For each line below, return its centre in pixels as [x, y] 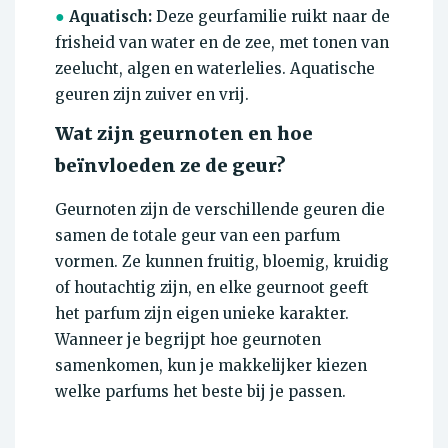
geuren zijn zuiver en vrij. [152, 95]
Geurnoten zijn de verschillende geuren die [220, 210]
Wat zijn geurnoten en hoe [184, 134]
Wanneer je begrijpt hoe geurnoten [188, 340]
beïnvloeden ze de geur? [170, 166]
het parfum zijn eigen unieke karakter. [202, 314]
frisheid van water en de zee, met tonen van [222, 43]
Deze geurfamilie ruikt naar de [271, 17]
